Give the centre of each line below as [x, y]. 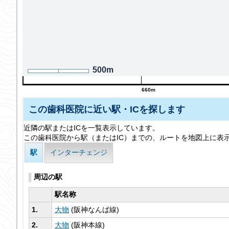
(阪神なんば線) [95, 210]
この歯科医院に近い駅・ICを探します [107, 109]
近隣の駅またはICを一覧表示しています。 [91, 128]
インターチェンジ [79, 152]
